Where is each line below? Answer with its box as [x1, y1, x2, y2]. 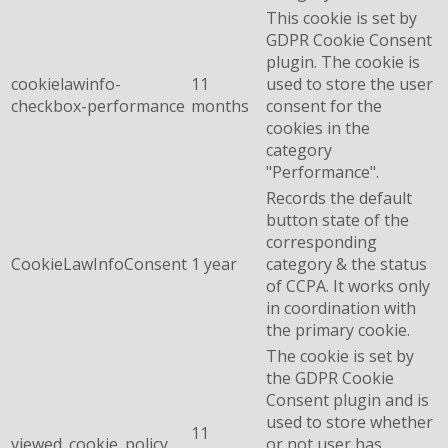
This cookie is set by [266, 6, 417, 29]
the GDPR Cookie [266, 366, 394, 389]
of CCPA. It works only [266, 274, 430, 297]
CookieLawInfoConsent [11, 252, 187, 275]
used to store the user [266, 72, 433, 95]
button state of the [266, 208, 409, 231]
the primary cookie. [266, 318, 410, 341]
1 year [191, 252, 237, 275]
